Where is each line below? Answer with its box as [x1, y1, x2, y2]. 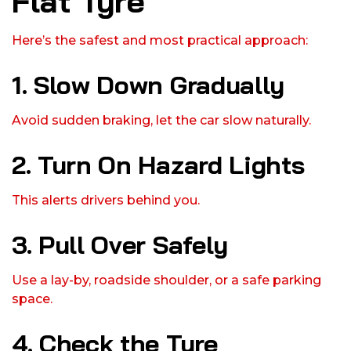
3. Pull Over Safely [12, 229, 228, 261]
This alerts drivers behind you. [12, 193, 200, 208]
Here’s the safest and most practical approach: [12, 33, 308, 49]
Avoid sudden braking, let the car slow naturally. [12, 113, 311, 128]
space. [12, 291, 52, 307]
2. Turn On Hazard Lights [12, 149, 305, 181]
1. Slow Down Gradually [12, 69, 284, 101]
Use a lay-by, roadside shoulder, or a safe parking [12, 273, 321, 288]
